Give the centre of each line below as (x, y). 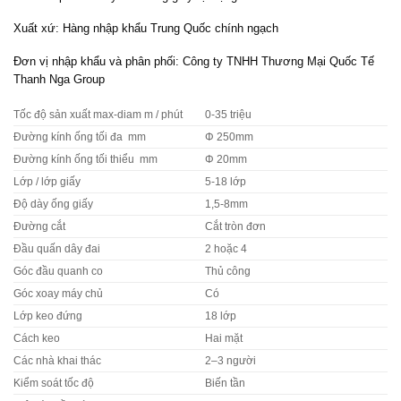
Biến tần (225, 383)
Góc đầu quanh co (58, 271)
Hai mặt (223, 338)
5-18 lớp (225, 181)
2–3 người (230, 360)
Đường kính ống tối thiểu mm (85, 159)
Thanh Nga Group (59, 79)
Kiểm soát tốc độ (54, 383)
